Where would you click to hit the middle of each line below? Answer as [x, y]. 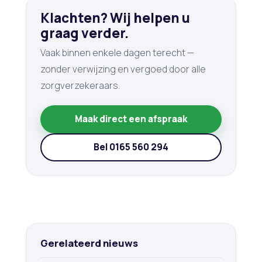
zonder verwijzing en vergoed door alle [123, 69]
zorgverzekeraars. [80, 86]
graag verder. [85, 33]
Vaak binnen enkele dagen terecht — [117, 53]
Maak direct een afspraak [131, 119]
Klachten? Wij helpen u [115, 18]
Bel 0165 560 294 [131, 147]
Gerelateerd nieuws [89, 243]
